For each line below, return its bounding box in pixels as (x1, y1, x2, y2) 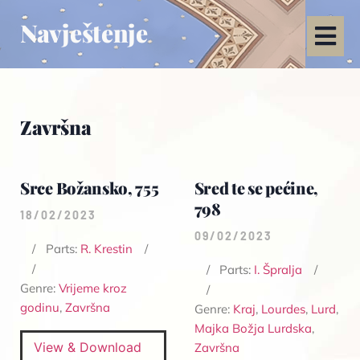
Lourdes (260, 301, 305, 317)
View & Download (34, 339, 141, 355)
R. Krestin (80, 241, 133, 256)
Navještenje (20, 16, 148, 49)
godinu (20, 300, 59, 315)
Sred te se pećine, (194, 177, 319, 198)
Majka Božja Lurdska (194, 321, 312, 336)
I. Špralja (254, 262, 302, 277)
